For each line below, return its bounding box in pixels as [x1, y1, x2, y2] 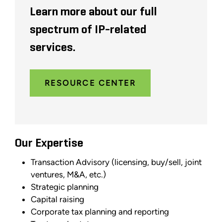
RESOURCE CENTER [45, 78, 136, 88]
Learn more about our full [30, 5, 157, 18]
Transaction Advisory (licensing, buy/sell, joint [31, 157, 202, 167]
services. [30, 41, 75, 54]
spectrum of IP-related [30, 23, 147, 36]
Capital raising [31, 194, 84, 204]
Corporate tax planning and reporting [31, 206, 169, 217]
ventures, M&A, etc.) [31, 169, 106, 179]
